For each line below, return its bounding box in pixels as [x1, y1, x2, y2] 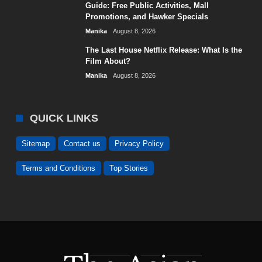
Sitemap [22, 139, 50, 148]
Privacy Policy [115, 139, 164, 148]
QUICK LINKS [30, 112, 99, 124]
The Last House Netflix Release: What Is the [85, 46, 243, 54]
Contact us [64, 139, 101, 148]
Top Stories [109, 164, 149, 173]
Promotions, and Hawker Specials [85, 12, 209, 21]
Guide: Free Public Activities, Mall [85, 1, 209, 10]
